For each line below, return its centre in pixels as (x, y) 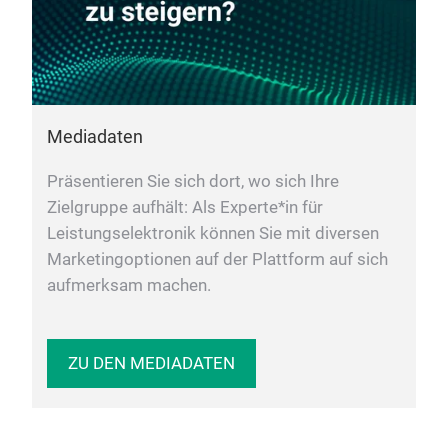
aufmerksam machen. (129, 285)
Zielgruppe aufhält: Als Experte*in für (185, 207)
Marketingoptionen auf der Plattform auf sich (217, 259)
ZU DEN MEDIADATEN (151, 363)
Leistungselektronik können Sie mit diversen (213, 233)
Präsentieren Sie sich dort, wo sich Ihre (193, 181)
